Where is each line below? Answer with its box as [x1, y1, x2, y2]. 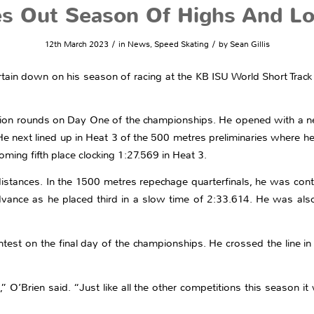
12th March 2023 [44, 39, 109, 50]
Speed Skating [153, 39, 209, 50]
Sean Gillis [229, 39, 270, 50]
